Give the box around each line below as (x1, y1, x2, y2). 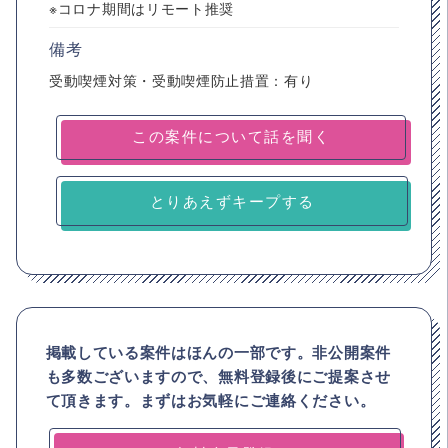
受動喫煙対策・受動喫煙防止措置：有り (49, 70, 314, 90)
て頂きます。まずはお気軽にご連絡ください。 (45, 389, 376, 411)
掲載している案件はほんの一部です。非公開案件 (45, 341, 391, 363)
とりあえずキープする (149, 190, 315, 211)
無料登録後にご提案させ (218, 365, 391, 387)
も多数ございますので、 (45, 365, 219, 387)
